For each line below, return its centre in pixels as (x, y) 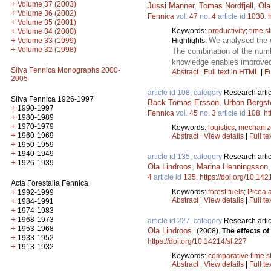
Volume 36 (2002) (47, 13)
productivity (227, 31)
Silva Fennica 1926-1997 (52, 99)
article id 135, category (186, 156)
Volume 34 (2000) (47, 31)
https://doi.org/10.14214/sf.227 (197, 241)
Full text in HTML (232, 72)
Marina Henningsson (232, 166)
